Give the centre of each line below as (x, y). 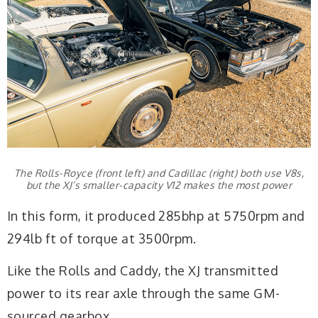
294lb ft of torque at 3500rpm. (102, 238)
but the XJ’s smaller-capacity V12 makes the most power (159, 185)
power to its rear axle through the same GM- (144, 294)
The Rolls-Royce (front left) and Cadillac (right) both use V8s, (159, 172)
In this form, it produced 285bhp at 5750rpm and (156, 215)
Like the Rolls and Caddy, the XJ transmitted (143, 271)
